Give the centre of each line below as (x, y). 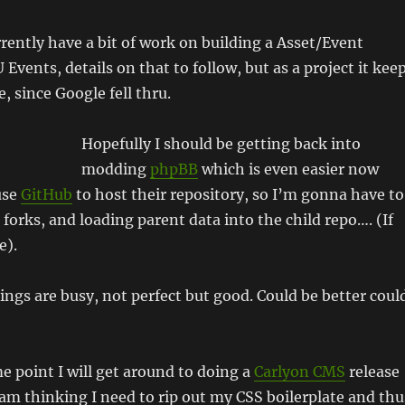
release (372, 372)
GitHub (46, 194)
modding (115, 169)
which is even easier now (288, 169)
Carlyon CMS (299, 372)
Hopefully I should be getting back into (221, 144)
